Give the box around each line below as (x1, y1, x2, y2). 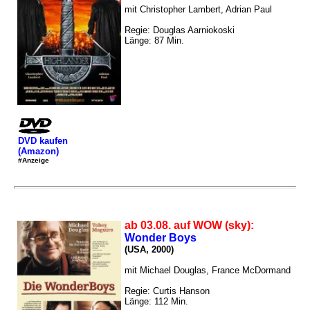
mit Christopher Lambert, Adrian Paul (125, 4, 272, 15)
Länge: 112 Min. (125, 296, 188, 307)
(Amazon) (18, 145, 59, 156)
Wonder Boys (125, 232, 197, 244)
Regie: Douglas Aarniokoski (125, 25, 235, 36)
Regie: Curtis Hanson (125, 286, 210, 297)
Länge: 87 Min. (125, 35, 184, 46)
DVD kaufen (18, 135, 68, 146)
